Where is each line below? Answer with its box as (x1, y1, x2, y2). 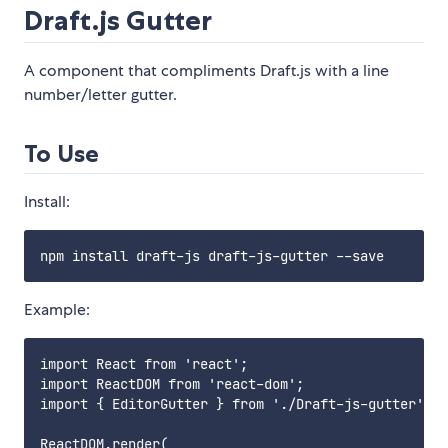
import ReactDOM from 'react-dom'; (40, 375, 304, 394)
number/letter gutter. (24, 84, 177, 106)
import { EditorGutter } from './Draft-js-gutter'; (40, 395, 432, 414)
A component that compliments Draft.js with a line (24, 60, 389, 82)
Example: (24, 299, 90, 321)
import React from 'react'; (40, 355, 248, 374)
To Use (24, 139, 99, 169)
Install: (24, 191, 70, 213)
